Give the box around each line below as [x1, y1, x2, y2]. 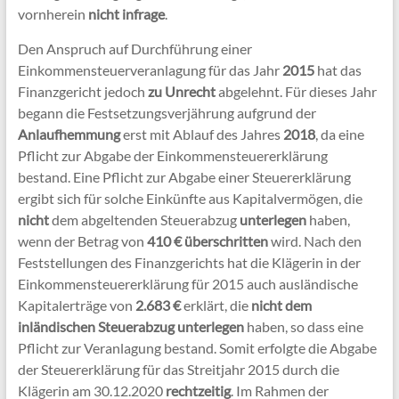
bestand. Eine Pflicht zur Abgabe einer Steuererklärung [17, 167, 351, 185]
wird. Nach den [267, 232, 362, 249]
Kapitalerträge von [17, 296, 135, 313]
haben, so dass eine [243, 317, 363, 335]
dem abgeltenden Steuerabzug [48, 210, 240, 228]
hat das [313, 61, 362, 78]
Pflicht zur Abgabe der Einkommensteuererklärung [17, 146, 328, 164]
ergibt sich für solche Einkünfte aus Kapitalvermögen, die [17, 189, 362, 207]
